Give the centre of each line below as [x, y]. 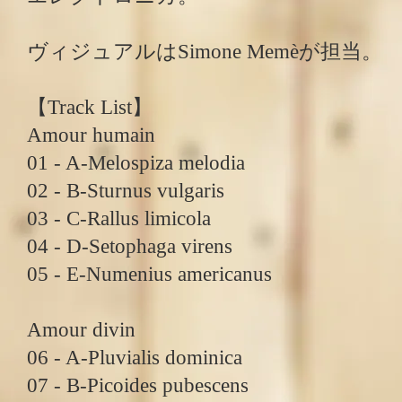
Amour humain [91, 135]
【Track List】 [90, 107]
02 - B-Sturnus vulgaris [126, 191]
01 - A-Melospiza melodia [136, 163]
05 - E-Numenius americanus [149, 274]
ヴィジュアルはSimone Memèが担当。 [205, 52]
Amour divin [81, 330]
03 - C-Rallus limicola [119, 218]
